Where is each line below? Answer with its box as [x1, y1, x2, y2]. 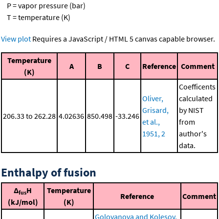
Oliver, [142, 93, 163, 103]
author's [179, 128, 207, 138]
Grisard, [142, 105, 169, 115]
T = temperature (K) [1, 12, 70, 22]
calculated [179, 93, 213, 103]
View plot [1, 33, 31, 44]
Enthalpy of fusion [1, 164, 96, 180]
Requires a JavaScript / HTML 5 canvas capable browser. [31, 33, 215, 44]
